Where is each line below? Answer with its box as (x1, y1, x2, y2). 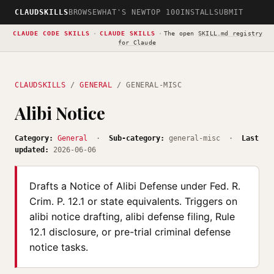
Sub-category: (109, 134, 165, 143)
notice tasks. (29, 241, 88, 253)
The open (164, 30, 198, 37)
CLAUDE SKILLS (99, 30, 155, 37)
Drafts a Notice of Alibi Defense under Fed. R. (29, 180, 240, 192)
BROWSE (68, 8, 98, 17)
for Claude (117, 39, 156, 46)
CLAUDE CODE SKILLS (12, 30, 90, 37)
